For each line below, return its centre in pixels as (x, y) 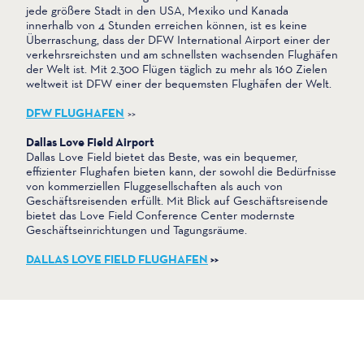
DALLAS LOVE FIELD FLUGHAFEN (117, 260)
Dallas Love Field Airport (90, 143)
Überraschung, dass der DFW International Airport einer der (178, 40)
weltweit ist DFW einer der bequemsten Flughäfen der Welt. (179, 84)
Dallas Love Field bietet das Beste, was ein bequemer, (162, 157)
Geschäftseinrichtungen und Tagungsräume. (136, 230)
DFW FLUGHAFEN (75, 113)
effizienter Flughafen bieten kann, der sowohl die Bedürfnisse (181, 171)
